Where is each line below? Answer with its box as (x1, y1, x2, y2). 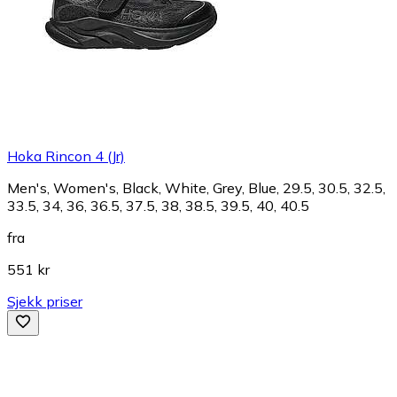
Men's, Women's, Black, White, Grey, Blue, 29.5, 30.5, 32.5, (7, 178, 385, 197)
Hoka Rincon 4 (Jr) (7, 146, 125, 165)
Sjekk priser (7, 292, 82, 310)
